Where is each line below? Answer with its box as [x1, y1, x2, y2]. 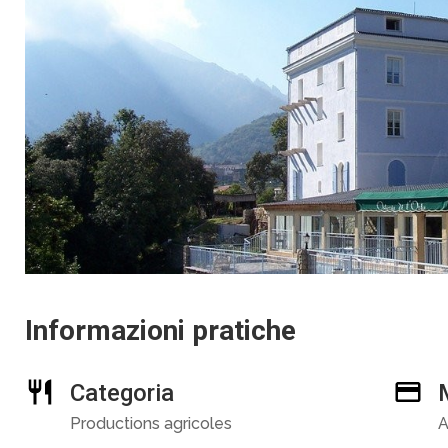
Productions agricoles [69, 414, 232, 433]
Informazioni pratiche [24, 314, 296, 347]
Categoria [69, 379, 174, 407]
